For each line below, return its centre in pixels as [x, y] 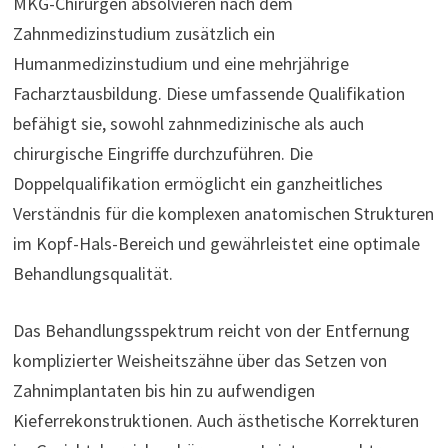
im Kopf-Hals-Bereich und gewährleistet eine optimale [216, 244]
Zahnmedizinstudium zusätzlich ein [143, 34]
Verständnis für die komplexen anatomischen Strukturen [223, 214]
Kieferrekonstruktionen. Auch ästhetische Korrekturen [215, 421]
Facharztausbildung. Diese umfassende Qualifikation [208, 94]
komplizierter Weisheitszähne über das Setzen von [199, 361]
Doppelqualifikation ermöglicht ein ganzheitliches [197, 184]
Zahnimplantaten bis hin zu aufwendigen [163, 391]
